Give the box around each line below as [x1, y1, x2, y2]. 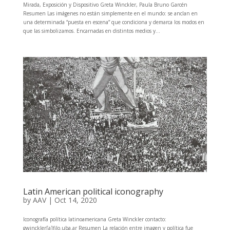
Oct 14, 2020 [54, 195, 97, 205]
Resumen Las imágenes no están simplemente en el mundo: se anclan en [23, 9, 198, 17]
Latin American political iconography [23, 185, 163, 197]
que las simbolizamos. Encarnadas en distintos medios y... [23, 27, 160, 34]
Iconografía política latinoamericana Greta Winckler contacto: [23, 215, 166, 223]
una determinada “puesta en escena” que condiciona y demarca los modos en [23, 18, 204, 26]
